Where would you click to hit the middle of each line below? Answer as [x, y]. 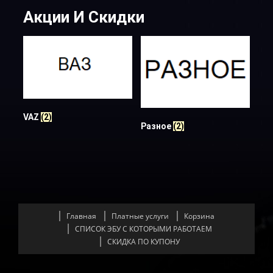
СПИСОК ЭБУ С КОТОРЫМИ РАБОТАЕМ [143, 229]
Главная [81, 216]
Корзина [199, 216]
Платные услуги [140, 216]
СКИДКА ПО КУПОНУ [143, 241]
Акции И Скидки [83, 17]
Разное [157, 126]
